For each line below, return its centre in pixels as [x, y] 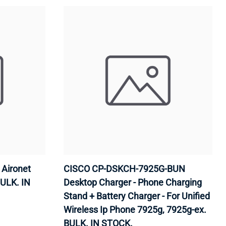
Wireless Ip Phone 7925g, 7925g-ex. [135, 209]
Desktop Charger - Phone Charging [132, 182]
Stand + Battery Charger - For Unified [136, 196]
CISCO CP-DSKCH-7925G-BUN [124, 168]
